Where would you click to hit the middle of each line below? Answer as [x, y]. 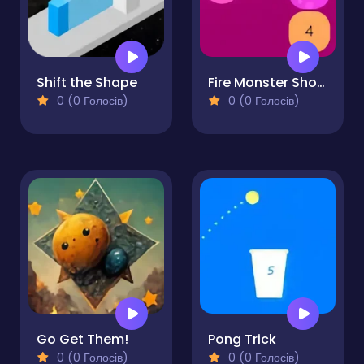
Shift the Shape [87, 83]
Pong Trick [242, 340]
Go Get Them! [82, 340]
